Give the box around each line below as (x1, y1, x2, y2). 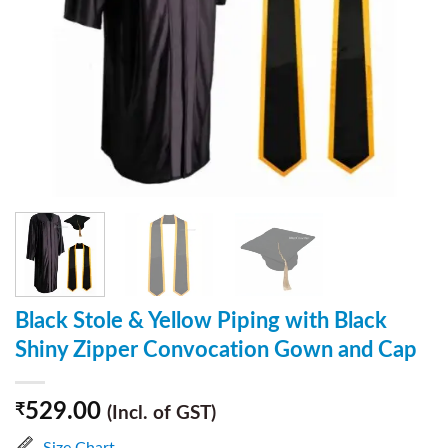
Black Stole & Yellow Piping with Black (15, 309, 387, 332)
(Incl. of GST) (107, 403, 216, 423)
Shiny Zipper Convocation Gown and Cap (15, 338, 417, 361)
